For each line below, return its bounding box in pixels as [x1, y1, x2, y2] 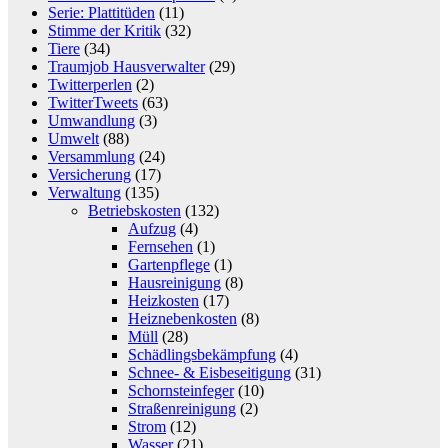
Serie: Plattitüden [48, 4, 155, 22]
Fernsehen [128, 238, 193, 256]
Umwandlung [48, 112, 135, 130]
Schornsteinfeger [128, 382, 234, 400]
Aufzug [128, 220, 176, 238]
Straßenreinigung [128, 400, 236, 418]
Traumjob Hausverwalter [48, 58, 205, 76]
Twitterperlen [48, 76, 132, 94]
